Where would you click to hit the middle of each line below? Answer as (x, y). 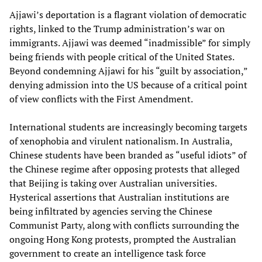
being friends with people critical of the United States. (122, 56)
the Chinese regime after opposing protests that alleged (125, 169)
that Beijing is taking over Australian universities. (113, 183)
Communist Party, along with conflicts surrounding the (124, 225)
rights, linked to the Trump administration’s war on (117, 28)
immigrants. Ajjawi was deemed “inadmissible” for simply (130, 42)
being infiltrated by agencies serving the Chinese (111, 211)
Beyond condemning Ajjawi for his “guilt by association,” (128, 70)
